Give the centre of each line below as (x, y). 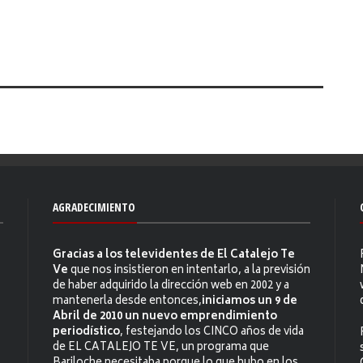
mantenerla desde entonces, (127, 302)
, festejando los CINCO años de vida (212, 333)
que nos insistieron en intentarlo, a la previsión (189, 271)
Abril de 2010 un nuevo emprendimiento (165, 318)
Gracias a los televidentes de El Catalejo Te (174, 256)
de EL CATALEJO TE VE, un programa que (161, 348)
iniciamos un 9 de (250, 302)
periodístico (86, 333)
